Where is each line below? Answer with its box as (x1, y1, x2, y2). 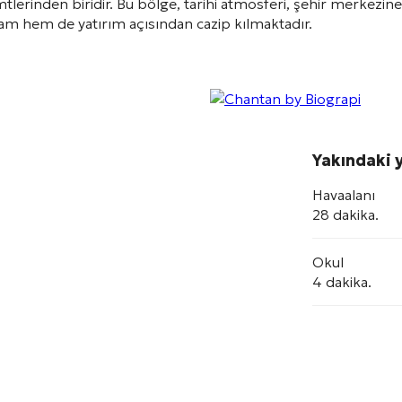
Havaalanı (312, 186, 375, 204)
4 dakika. (312, 273, 371, 291)
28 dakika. (312, 205, 379, 223)
